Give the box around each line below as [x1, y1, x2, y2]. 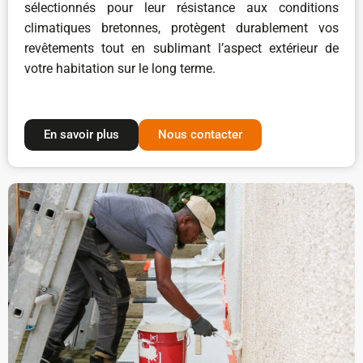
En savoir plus [44, 127, 119, 143]
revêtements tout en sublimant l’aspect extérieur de [24, 41, 339, 57]
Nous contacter [158, 127, 242, 143]
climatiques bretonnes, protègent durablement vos [24, 20, 339, 36]
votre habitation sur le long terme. [24, 61, 216, 77]
